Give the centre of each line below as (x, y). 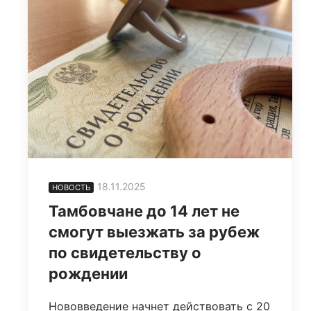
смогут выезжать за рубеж (154, 232)
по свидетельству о (125, 253)
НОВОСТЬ (71, 188)
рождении (88, 274)
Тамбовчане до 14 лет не (144, 211)
